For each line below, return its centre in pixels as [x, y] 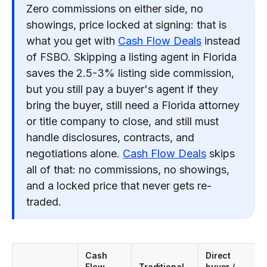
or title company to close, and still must [122, 121]
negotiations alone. [74, 153]
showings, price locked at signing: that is [126, 25]
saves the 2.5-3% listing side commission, [130, 73]
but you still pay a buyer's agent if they [122, 89]
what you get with [72, 41]
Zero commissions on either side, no [115, 9]
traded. [44, 202]
